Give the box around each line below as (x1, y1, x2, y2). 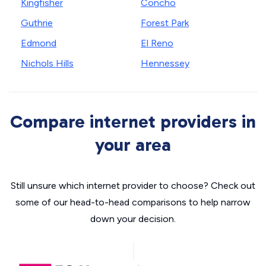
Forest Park (141, 17, 189, 28)
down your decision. (90, 213, 176, 224)
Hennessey (141, 58, 189, 69)
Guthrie (21, 17, 53, 28)
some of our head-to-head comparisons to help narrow (15, 197, 251, 208)
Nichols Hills (21, 58, 74, 69)
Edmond (21, 37, 56, 49)
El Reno (141, 37, 173, 49)
